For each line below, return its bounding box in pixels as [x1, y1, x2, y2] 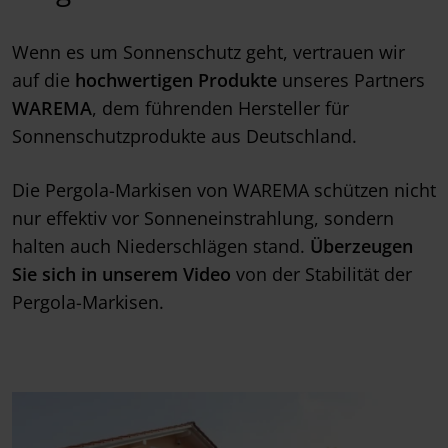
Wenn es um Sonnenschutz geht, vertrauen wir [12, 39, 405, 64]
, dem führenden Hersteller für [92, 95, 349, 120]
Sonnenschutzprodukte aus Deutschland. [12, 123, 357, 148]
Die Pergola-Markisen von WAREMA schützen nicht [12, 177, 436, 202]
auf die [12, 67, 75, 92]
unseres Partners [277, 67, 425, 92]
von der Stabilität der [231, 261, 412, 286]
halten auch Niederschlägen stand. [12, 233, 310, 258]
